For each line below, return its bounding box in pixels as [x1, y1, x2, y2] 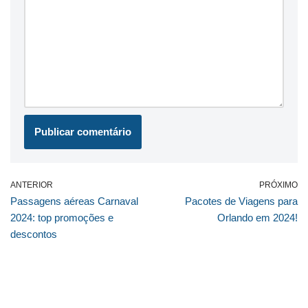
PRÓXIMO [259, 179, 298, 190]
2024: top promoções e [10, 211, 113, 223]
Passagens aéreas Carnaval [10, 195, 138, 207]
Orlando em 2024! [217, 211, 298, 223]
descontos [10, 228, 57, 240]
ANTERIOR [10, 179, 53, 190]
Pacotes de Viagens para [185, 195, 298, 207]
